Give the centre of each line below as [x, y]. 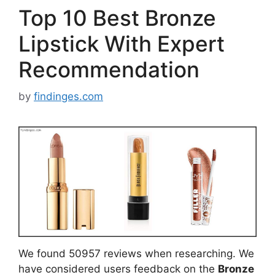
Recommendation [109, 69]
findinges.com [68, 97]
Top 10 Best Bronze [117, 17]
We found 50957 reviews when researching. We [136, 254]
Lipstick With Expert [122, 43]
